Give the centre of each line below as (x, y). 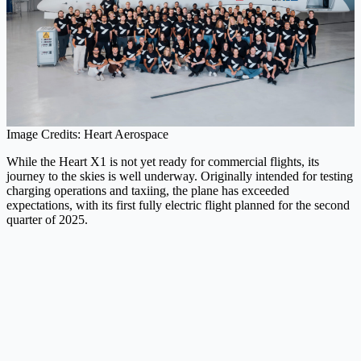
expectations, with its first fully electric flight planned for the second (178, 205)
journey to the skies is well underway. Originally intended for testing (180, 176)
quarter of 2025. (47, 219)
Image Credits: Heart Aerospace (87, 134)
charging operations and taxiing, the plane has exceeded (148, 190)
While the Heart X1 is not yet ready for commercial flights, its (163, 161)
